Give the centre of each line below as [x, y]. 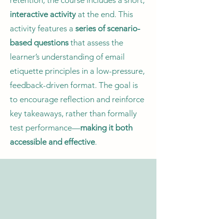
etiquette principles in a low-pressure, [77, 71]
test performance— [45, 128]
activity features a [43, 28]
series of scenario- [108, 28]
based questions [39, 43]
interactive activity [44, 14]
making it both [106, 128]
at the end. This [105, 14]
